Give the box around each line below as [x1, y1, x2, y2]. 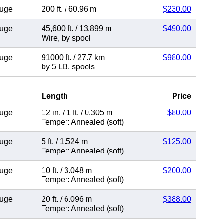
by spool [62, 33, 91, 42]
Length [42, 91, 68, 100]
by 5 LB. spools [42, 62, 95, 71]
